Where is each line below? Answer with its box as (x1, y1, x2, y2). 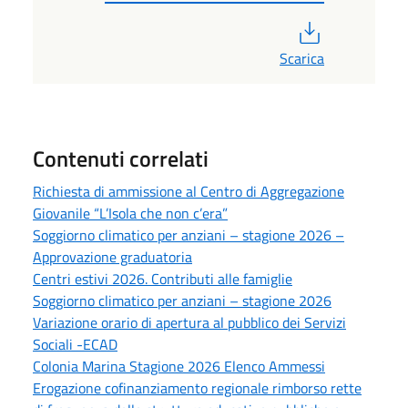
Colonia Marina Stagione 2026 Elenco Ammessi (33, 355, 325, 378)
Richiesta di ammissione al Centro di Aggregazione (33, 180, 344, 203)
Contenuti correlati (33, 142, 209, 176)
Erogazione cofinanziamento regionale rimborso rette (33, 377, 362, 400)
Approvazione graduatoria (33, 246, 192, 269)
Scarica (280, 47, 324, 70)
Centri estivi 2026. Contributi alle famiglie (33, 268, 292, 291)
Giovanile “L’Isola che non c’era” (33, 202, 228, 225)
